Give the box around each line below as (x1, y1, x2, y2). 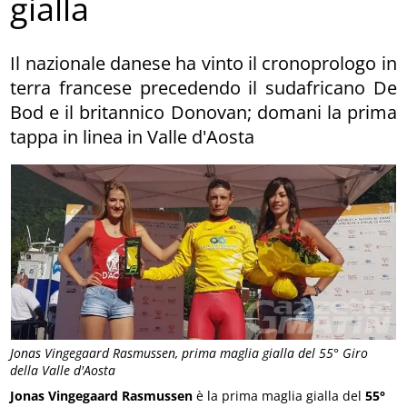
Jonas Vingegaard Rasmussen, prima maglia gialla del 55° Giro (10, 344, 369, 362)
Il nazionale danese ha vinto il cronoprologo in (10, 50, 397, 75)
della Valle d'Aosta (10, 362, 116, 380)
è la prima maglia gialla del (196, 387, 366, 405)
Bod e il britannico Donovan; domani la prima (10, 99, 397, 124)
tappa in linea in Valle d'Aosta (10, 124, 255, 149)
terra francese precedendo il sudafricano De (10, 74, 397, 100)
